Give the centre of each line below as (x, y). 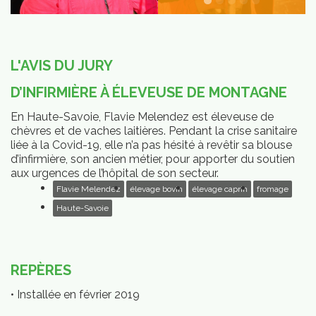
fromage (273, 189)
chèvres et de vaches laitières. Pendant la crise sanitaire (154, 131)
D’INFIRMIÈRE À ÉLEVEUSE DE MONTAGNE (149, 92)
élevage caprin (220, 189)
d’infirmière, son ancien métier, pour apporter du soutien (153, 159)
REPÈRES (41, 270)
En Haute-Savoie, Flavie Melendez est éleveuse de (142, 117)
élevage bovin (156, 189)
